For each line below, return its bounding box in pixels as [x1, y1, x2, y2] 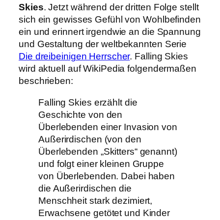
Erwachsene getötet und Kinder [38, 207, 170, 218]
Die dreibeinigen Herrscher [19, 51, 130, 62]
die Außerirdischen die [38, 183, 132, 193]
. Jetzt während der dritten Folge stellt [43, 2, 199, 13]
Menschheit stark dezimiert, [38, 195, 153, 206]
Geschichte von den [38, 109, 123, 120]
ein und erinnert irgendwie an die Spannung [19, 27, 201, 37]
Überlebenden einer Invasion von [38, 121, 177, 132]
